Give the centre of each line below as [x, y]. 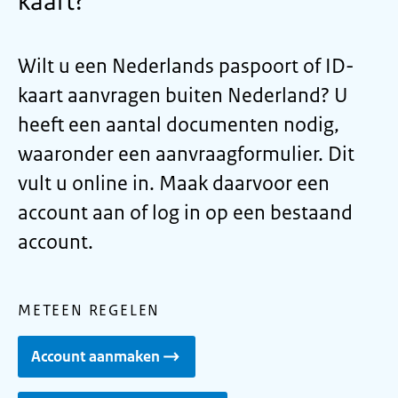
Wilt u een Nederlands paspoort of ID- [186, 66]
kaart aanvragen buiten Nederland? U [183, 96]
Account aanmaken [96, 356]
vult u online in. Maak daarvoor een [174, 183]
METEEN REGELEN [89, 310]
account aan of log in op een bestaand [185, 213]
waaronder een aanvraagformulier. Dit [186, 154]
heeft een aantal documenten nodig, [179, 125]
